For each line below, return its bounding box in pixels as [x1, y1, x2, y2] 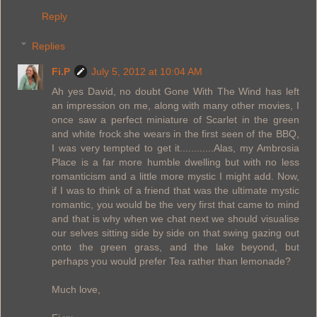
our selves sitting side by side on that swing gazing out [52, 226, 299, 238]
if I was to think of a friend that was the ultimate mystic [52, 184, 299, 196]
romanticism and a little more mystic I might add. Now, [52, 170, 299, 182]
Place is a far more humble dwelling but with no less [52, 156, 299, 168]
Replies [32, 40, 66, 52]
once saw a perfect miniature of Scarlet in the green [52, 113, 299, 125]
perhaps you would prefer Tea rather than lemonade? [52, 255, 292, 267]
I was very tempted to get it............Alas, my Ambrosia [52, 142, 299, 154]
